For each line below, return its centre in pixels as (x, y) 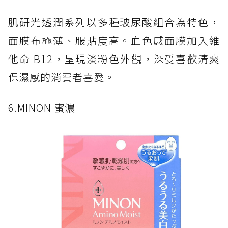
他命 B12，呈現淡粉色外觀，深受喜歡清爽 (114, 59)
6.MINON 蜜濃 (42, 107)
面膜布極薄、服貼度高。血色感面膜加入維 (114, 40)
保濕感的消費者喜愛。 (62, 77)
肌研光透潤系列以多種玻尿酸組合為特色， (114, 22)
